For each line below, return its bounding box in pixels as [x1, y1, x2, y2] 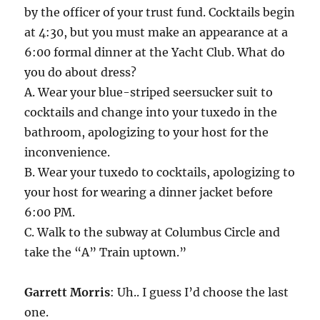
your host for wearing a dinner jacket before [24, 185, 274, 200]
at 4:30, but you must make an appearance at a [24, 25, 289, 40]
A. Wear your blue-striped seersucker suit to [24, 85, 274, 100]
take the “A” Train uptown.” [24, 245, 187, 260]
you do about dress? [24, 65, 137, 80]
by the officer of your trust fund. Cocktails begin [24, 5, 296, 20]
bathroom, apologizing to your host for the [24, 125, 269, 140]
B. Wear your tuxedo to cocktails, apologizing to [24, 165, 296, 180]
